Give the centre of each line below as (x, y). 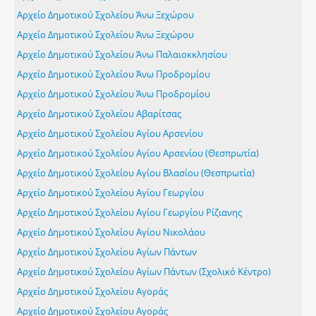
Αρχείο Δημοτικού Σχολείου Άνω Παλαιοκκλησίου (122, 54)
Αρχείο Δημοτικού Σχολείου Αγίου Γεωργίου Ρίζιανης (129, 212)
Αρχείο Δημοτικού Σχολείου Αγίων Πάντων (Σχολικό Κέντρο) (144, 272)
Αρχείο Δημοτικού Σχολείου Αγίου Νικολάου (111, 232)
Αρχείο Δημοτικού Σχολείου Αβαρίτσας (99, 114)
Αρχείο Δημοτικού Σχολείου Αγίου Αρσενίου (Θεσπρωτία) (138, 153)
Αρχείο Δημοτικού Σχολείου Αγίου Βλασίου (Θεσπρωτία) (136, 173)
